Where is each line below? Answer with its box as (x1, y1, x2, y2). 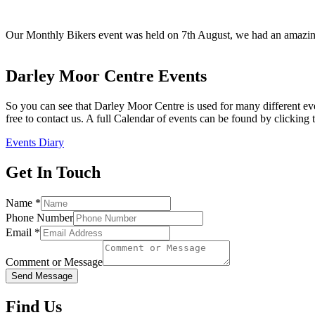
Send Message (11, 271, 72, 282)
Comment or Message (6, 256, 103, 269)
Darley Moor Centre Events (6, 67, 207, 86)
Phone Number (6, 212, 73, 224)
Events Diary (6, 136, 64, 149)
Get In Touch (6, 163, 101, 182)
